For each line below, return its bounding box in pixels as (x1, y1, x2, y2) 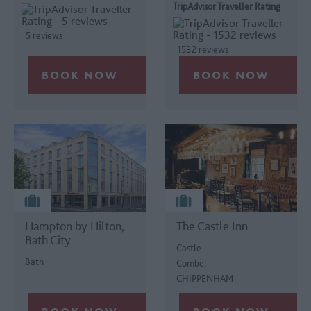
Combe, (176, 257, 207, 269)
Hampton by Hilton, (25, 218, 124, 233)
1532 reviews (177, 43, 229, 55)
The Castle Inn (176, 218, 249, 233)
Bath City (25, 232, 71, 247)
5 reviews (26, 29, 62, 41)
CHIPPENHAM (176, 272, 234, 284)
